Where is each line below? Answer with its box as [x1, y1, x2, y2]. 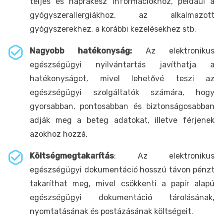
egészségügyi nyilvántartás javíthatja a [30, 59, 215, 69]
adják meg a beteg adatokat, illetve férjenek [30, 115, 215, 125]
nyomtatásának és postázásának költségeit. [30, 206, 193, 216]
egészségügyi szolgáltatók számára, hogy [30, 87, 215, 97]
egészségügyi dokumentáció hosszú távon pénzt [30, 165, 215, 174]
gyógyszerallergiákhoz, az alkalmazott [30, 10, 215, 20]
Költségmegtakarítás [30, 151, 114, 161]
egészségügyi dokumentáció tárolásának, [30, 192, 215, 202]
